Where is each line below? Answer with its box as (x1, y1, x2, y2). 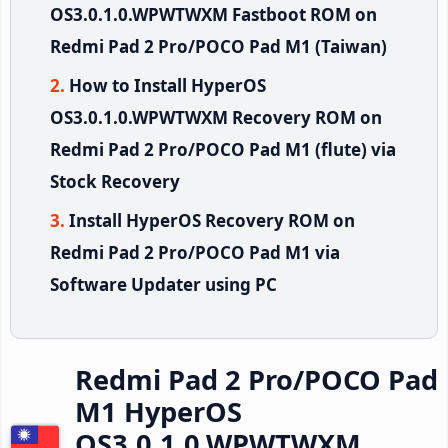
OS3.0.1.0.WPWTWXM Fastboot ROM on (50, 2, 377, 26)
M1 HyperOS (75, 392, 242, 430)
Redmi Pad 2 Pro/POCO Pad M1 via (50, 240, 340, 264)
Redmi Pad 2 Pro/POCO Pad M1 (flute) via (50, 137, 396, 161)
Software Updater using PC (50, 272, 277, 296)
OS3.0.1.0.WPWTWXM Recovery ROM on (50, 105, 382, 129)
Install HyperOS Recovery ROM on (69, 208, 355, 232)
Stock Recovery (50, 169, 180, 193)
